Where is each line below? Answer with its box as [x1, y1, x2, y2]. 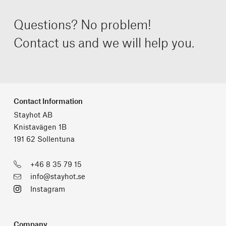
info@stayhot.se [30, 174, 85, 181]
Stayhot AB [13, 112, 52, 120]
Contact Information [13, 98, 83, 106]
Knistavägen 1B [13, 124, 67, 132]
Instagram [30, 186, 65, 194]
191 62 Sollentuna [13, 136, 75, 144]
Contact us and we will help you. [13, 38, 194, 50]
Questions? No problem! [13, 20, 151, 32]
